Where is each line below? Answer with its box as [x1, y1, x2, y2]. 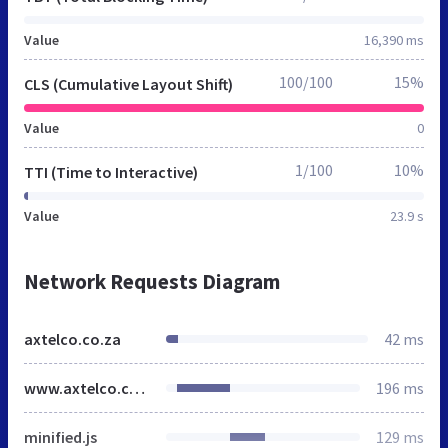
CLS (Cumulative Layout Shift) [24, 74, 233, 95]
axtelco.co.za [24, 329, 121, 350]
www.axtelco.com [129, 378, 145, 399]
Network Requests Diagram [24, 268, 280, 296]
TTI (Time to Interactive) [24, 162, 198, 183]
